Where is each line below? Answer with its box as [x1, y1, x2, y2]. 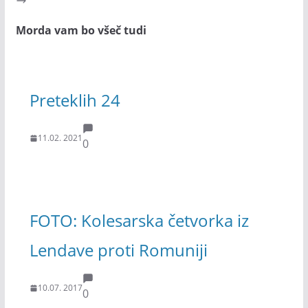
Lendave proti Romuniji [29, 238, 208, 261]
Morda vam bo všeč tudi [15, 23, 146, 38]
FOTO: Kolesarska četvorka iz [29, 208, 249, 232]
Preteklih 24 [29, 88, 120, 111]
